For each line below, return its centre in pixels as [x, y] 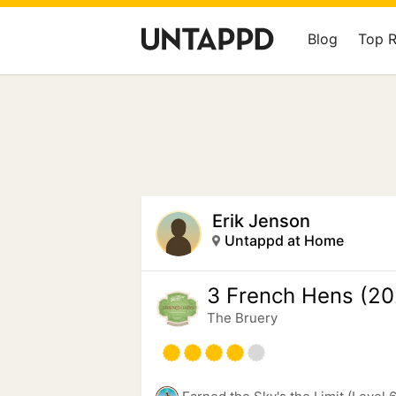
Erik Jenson [261, 221]
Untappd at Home [284, 240]
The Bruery [242, 318]
